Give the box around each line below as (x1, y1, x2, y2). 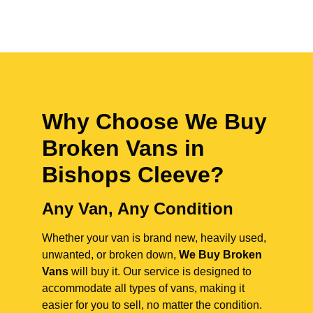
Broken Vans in (42, 136, 205, 161)
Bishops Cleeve (42, 162, 210, 188)
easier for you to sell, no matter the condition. (42, 299, 262, 312)
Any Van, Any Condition (42, 199, 233, 219)
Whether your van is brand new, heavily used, (42, 232, 266, 245)
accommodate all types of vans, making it (42, 282, 245, 295)
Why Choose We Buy (42, 109, 267, 135)
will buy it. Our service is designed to (68, 265, 252, 278)
